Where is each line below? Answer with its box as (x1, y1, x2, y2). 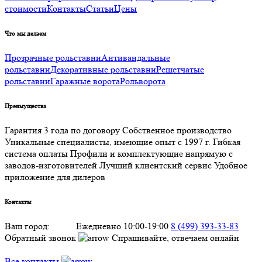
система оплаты (5, 147, 68, 159)
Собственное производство (122, 124, 232, 136)
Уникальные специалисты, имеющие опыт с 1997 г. (5, 136, 211, 147)
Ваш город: (5, 220, 52, 232)
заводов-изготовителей (5, 159, 97, 171)
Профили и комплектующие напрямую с (70, 147, 233, 159)
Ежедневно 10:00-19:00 (76, 220, 168, 232)
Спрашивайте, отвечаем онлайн (112, 232, 239, 243)
